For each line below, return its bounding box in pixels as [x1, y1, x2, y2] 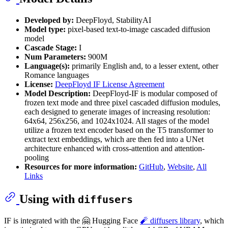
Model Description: [24, 89, 91, 98]
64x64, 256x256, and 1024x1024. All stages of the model [24, 117, 209, 126]
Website [167, 162, 193, 172]
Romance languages [24, 71, 89, 80]
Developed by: [24, 16, 74, 25]
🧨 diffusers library [140, 216, 200, 225]
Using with [19, 192, 78, 206]
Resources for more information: [24, 162, 137, 172]
